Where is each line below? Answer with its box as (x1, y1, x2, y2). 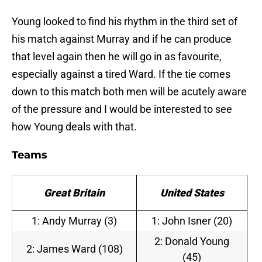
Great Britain (44, 187, 105, 199)
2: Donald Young (154, 235, 229, 248)
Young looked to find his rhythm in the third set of (12, 15, 237, 28)
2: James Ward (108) (26, 243, 123, 256)
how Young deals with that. (12, 120, 137, 133)
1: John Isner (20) (151, 215, 232, 227)
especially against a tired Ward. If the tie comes (12, 68, 230, 81)
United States (160, 187, 224, 199)
